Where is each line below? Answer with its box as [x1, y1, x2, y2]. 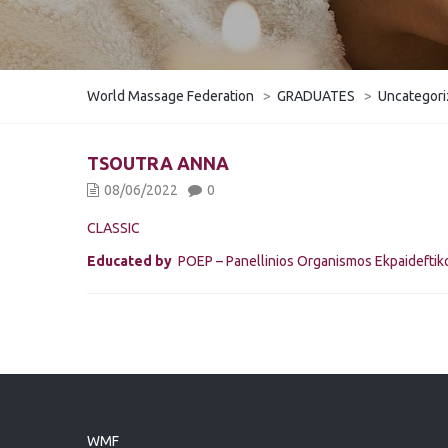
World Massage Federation [87, 88, 254, 104]
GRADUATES [277, 88, 355, 104]
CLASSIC [87, 220, 155, 236]
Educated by [87, 253, 172, 269]
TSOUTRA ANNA [87, 153, 229, 173]
